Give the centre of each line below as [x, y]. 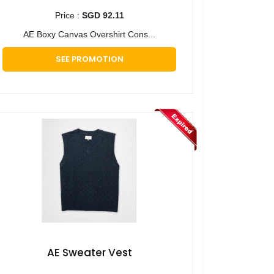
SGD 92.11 [103, 16]
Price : [68, 16]
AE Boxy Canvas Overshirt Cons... [89, 35]
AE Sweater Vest [89, 253]
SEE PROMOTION [89, 59]
